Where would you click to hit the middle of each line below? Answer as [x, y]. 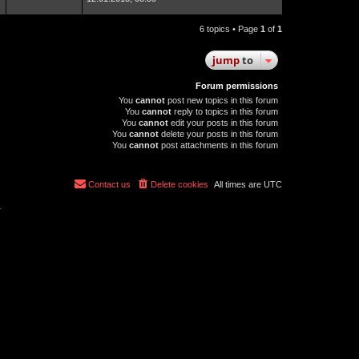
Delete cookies [179, 184]
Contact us [109, 184]
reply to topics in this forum [225, 111]
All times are [239, 184]
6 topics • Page [230, 29]
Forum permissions [237, 86]
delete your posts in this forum [218, 134]
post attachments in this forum [218, 145]
